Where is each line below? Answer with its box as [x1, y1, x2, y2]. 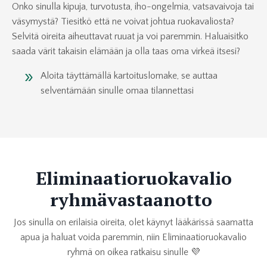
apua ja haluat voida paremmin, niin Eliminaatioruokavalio [20, 232, 247, 243]
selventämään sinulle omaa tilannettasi [41, 85, 194, 97]
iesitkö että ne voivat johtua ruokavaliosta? [67, 16, 234, 27]
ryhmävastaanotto [50, 188, 217, 212]
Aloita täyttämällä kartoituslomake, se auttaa [41, 70, 218, 82]
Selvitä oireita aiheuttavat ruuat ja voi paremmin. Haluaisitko [12, 31, 249, 42]
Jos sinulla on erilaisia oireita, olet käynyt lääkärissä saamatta [14, 217, 253, 228]
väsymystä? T [12, 16, 67, 27]
